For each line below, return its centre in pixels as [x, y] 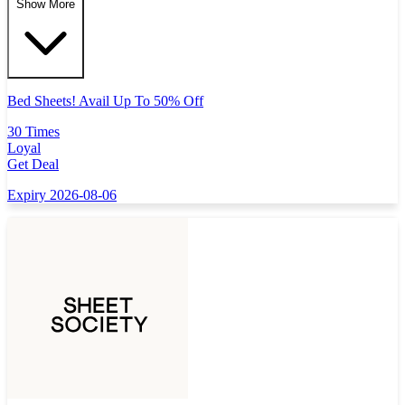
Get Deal [33, 165]
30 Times [33, 132]
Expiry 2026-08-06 [62, 195]
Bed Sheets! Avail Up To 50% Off [105, 101]
